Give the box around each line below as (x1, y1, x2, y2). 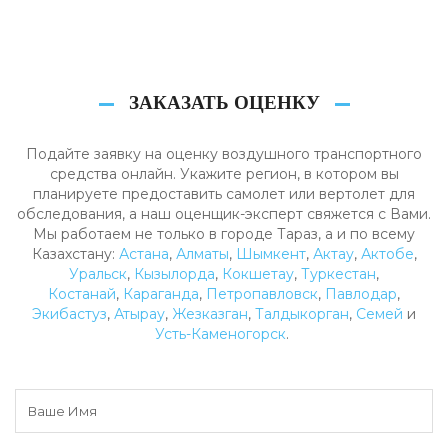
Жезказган (172, 305, 248, 324)
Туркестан (301, 265, 376, 284)
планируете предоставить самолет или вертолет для (33, 185, 415, 204)
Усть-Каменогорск (155, 325, 286, 344)
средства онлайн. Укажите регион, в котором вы (49, 165, 399, 184)
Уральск (69, 265, 127, 284)
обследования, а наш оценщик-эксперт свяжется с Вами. (17, 205, 431, 224)
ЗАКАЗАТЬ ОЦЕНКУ (128, 92, 320, 114)
